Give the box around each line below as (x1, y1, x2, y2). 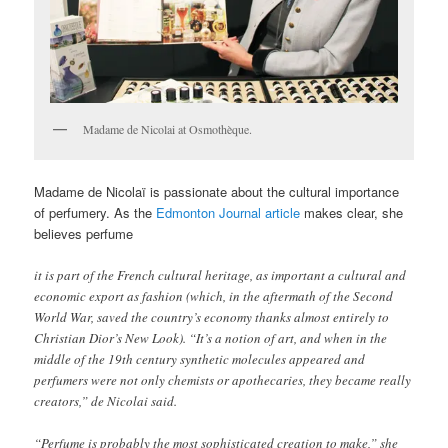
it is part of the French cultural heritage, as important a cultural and (34, 266, 407, 285)
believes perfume (34, 223, 134, 243)
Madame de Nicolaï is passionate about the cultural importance (34, 181, 400, 201)
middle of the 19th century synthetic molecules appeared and (34, 350, 366, 369)
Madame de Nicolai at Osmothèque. (83, 120, 253, 137)
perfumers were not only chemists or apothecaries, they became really (34, 371, 412, 390)
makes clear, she (300, 202, 404, 222)
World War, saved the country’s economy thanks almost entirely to (34, 308, 390, 327)
